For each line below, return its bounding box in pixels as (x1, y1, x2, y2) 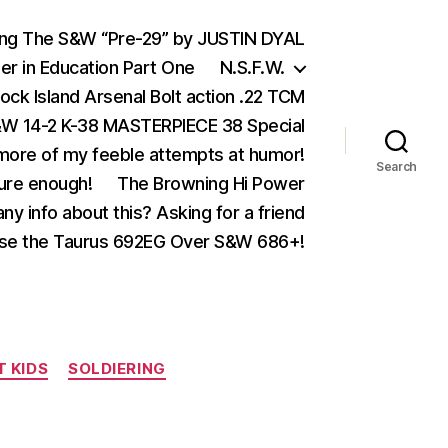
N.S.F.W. (219, 57, 285, 78)
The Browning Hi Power (117, 173, 305, 194)
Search (375, 159, 418, 174)
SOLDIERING (68, 359, 166, 378)
